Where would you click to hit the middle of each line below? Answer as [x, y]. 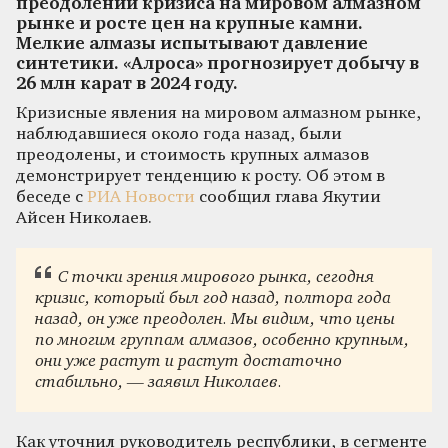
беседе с [51, 197]
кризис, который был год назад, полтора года [213, 299]
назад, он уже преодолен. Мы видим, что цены [215, 320]
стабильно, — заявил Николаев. [159, 383]
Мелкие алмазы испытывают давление [192, 44]
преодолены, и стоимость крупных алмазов [192, 155]
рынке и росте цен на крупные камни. [189, 24]
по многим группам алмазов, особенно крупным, [222, 341]
